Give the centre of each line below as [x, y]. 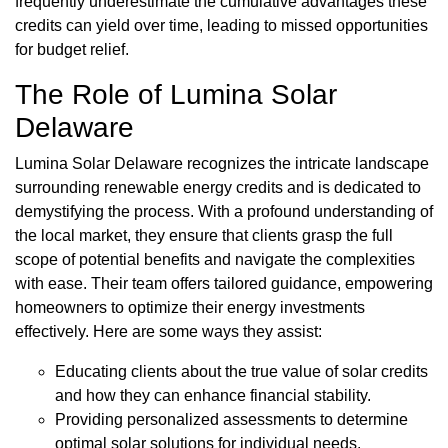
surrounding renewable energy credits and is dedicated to [218, 188]
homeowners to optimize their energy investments [190, 308]
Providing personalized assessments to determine [231, 420]
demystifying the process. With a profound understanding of [224, 212]
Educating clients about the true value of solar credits [241, 372]
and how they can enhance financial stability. [213, 396]
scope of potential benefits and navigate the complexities [215, 260]
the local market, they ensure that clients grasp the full [204, 236]
